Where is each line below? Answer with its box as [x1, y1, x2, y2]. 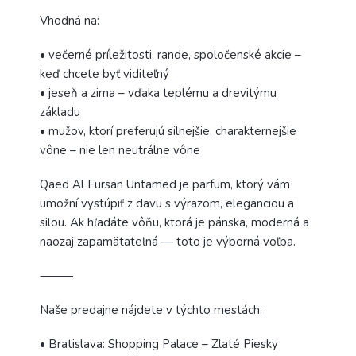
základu [40, 103, 80, 120]
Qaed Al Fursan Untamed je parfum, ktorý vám [40, 176, 290, 192]
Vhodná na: [40, 12, 99, 29]
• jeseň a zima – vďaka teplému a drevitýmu [40, 84, 277, 101]
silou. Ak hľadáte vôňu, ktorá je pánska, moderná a [40, 214, 309, 230]
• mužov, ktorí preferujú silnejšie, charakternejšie [40, 122, 296, 139]
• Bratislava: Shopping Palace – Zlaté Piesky [40, 335, 278, 352]
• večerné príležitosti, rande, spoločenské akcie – [40, 46, 301, 63]
